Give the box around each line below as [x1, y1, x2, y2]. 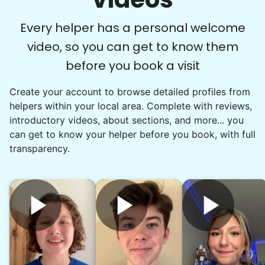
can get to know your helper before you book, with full [9, 128, 256, 140]
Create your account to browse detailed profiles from [9, 86, 250, 98]
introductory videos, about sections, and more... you [9, 114, 244, 126]
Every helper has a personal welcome [20, 20, 245, 36]
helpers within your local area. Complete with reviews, [9, 100, 252, 112]
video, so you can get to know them [27, 38, 238, 55]
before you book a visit [65, 57, 200, 74]
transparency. [9, 143, 70, 154]
